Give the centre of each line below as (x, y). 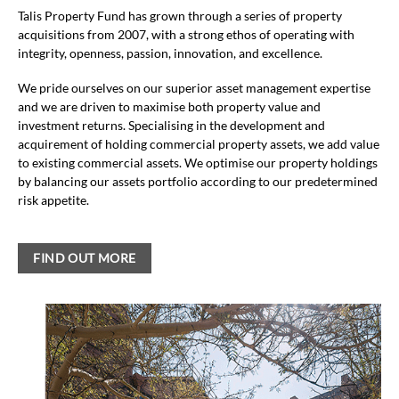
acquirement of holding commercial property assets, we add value (199, 144)
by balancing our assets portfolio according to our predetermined (198, 181)
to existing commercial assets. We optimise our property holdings (198, 163)
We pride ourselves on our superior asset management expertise (194, 88)
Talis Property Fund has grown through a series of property (180, 16)
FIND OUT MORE (85, 259)
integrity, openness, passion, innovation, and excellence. (170, 54)
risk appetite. (53, 200)
